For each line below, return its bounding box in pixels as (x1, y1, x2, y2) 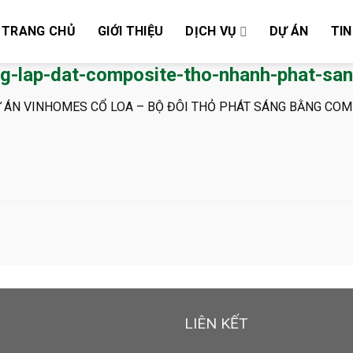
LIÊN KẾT (184, 314, 248, 333)
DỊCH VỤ (185, 24, 237, 39)
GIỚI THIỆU (98, 24, 164, 39)
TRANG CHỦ (2, 24, 76, 39)
